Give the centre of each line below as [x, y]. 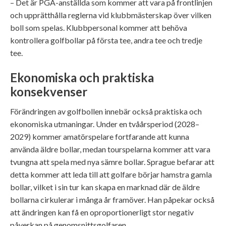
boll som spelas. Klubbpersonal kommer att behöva [99, 28]
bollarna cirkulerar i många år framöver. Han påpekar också [112, 199]
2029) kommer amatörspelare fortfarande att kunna [100, 136]
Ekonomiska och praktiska [82, 77]
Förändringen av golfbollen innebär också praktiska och [106, 111]
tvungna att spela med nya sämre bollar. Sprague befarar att [112, 161]
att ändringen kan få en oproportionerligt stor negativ [102, 212]
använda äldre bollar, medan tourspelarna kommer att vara [110, 149]
